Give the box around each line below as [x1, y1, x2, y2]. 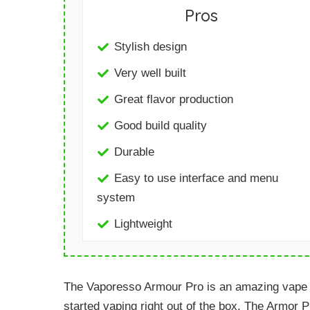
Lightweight [114, 217, 172, 230]
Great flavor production [114, 92, 233, 106]
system [97, 190, 135, 204]
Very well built [114, 66, 186, 80]
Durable [114, 145, 154, 158]
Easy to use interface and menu [114, 171, 278, 185]
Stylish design [114, 39, 187, 53]
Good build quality [114, 118, 207, 132]
